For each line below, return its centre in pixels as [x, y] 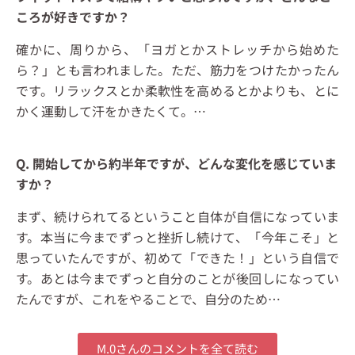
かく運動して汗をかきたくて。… [111, 111]
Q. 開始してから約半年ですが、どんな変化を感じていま [176, 164]
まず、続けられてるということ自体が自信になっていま [177, 217]
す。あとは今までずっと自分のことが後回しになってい [177, 279]
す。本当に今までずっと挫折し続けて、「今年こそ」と [177, 237]
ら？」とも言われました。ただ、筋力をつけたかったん [177, 70]
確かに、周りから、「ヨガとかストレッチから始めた [177, 50]
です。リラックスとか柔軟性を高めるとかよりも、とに [177, 91]
